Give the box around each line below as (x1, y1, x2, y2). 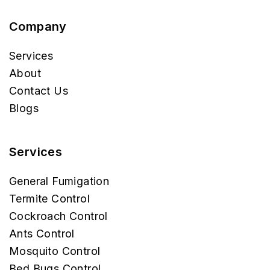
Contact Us (9, 84, 68, 98)
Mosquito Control (9, 245, 101, 258)
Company (9, 19, 67, 34)
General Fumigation (9, 175, 110, 188)
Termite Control (9, 192, 90, 206)
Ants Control (9, 227, 75, 240)
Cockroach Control (9, 210, 108, 223)
